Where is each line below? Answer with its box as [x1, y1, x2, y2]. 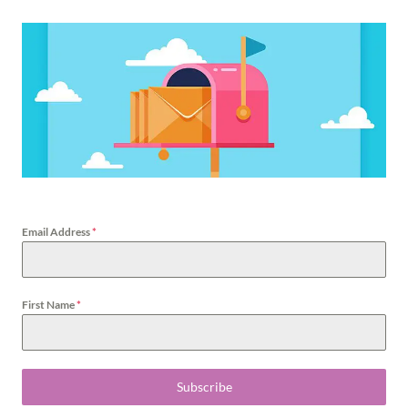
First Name [22, 297, 76, 311]
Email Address [22, 224, 92, 239]
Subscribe [176, 378, 232, 394]
